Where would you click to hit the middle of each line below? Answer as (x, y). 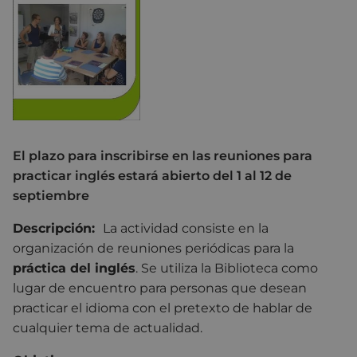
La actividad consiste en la (186, 229)
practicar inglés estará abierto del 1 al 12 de (152, 176)
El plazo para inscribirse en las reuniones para (163, 156)
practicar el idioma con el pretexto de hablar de (163, 308)
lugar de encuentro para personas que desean (160, 288)
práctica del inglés (74, 269)
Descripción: (58, 229)
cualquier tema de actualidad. (108, 328)
